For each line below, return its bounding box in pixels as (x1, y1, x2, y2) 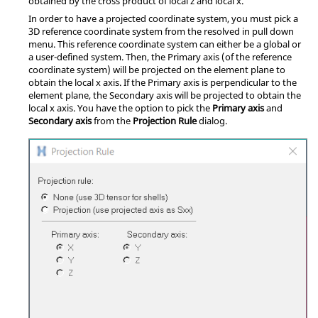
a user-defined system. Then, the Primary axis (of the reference (28, 50, 292, 63)
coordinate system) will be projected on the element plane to (28, 62, 285, 76)
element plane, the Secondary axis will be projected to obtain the (28, 88, 301, 102)
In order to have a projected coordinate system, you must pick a (28, 11, 298, 25)
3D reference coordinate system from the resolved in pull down (28, 24, 294, 38)
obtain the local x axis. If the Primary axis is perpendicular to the (28, 75, 297, 89)
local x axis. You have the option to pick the (28, 101, 212, 114)
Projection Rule (133, 114, 197, 127)
